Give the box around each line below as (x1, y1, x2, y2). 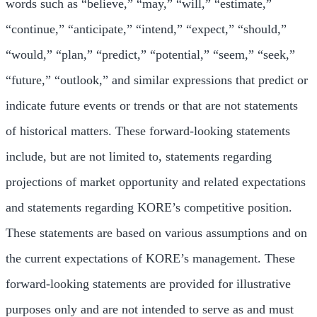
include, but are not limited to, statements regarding (6, 149, 272, 163)
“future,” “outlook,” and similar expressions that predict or (6, 73, 308, 87)
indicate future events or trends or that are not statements (6, 98, 298, 113)
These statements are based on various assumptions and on (6, 226, 307, 240)
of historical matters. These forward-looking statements (6, 124, 290, 138)
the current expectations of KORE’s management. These (6, 251, 295, 265)
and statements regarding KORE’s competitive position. (6, 200, 292, 214)
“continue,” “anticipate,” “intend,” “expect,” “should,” (6, 22, 287, 36)
